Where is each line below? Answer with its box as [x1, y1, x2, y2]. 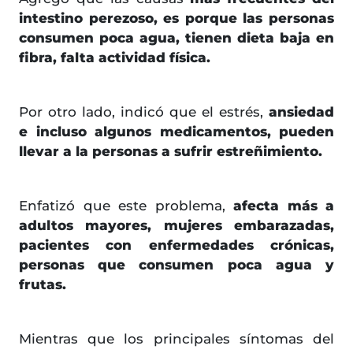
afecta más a [225, 197, 334, 214]
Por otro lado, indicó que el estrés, [19, 103, 263, 120]
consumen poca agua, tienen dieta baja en [19, 29, 334, 46]
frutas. [19, 276, 66, 292]
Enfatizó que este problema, [19, 197, 225, 214]
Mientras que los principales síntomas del [19, 330, 334, 347]
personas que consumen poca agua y [19, 256, 334, 273]
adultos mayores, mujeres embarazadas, [19, 217, 334, 233]
